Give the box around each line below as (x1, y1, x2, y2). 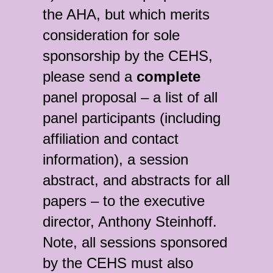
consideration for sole (43, 27, 180, 43)
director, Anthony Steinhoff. (43, 213, 217, 230)
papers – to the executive (43, 193, 205, 209)
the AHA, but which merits (43, 6, 210, 23)
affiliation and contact (43, 130, 179, 147)
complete (136, 68, 200, 85)
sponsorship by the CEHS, (43, 48, 213, 64)
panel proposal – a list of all (43, 89, 218, 105)
